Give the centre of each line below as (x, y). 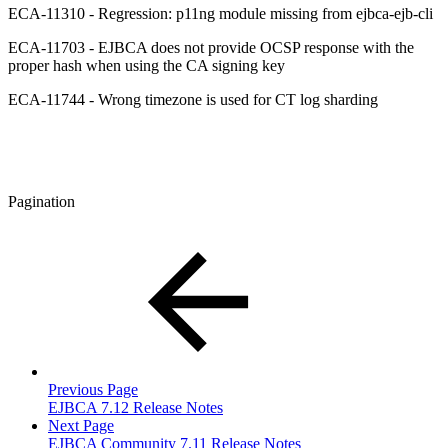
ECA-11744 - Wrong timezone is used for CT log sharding (193, 99)
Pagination (41, 201)
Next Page (81, 425)
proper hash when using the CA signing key (146, 65)
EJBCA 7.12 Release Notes (135, 407)
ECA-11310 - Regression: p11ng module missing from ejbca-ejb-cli (220, 13)
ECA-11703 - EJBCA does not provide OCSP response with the (211, 47)
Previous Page (93, 389)
